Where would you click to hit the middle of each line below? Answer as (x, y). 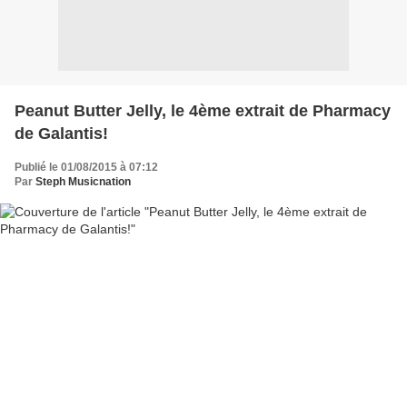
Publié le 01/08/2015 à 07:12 (86, 167)
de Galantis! (61, 133)
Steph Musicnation (83, 181)
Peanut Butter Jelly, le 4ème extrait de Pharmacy (203, 110)
